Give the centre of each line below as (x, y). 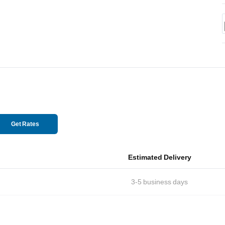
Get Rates (25, 124)
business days (165, 182)
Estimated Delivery (159, 157)
